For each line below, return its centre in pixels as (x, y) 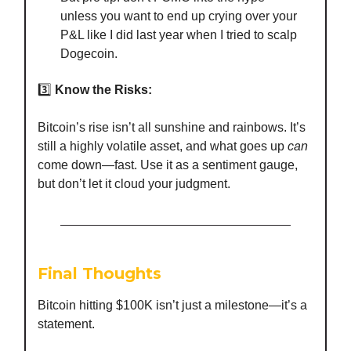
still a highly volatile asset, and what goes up (163, 146)
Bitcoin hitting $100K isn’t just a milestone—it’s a (172, 305)
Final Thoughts (100, 273)
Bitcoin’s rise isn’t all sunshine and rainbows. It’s (172, 127)
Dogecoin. (89, 53)
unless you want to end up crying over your (179, 16)
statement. (66, 324)
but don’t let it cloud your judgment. (134, 183)
